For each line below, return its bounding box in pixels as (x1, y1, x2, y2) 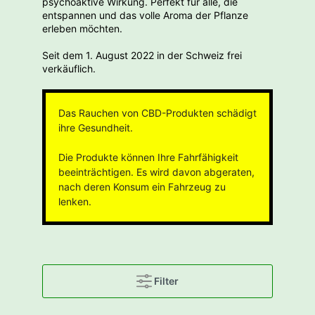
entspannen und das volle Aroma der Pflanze (42, 8, 248, 21)
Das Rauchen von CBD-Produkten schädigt (58, 106, 257, 119)
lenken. (58, 195, 91, 207)
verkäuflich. (42, 62, 96, 75)
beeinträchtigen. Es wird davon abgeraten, (58, 165, 255, 178)
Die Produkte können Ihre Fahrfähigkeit (58, 150, 238, 163)
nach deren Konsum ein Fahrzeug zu (58, 180, 226, 193)
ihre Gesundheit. (58, 121, 133, 134)
